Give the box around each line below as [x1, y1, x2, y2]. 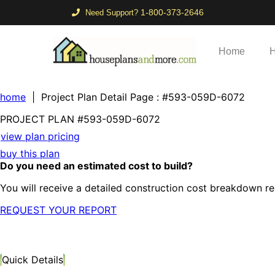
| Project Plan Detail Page [26, 91, 153, 104]
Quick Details [2, 254, 63, 266]
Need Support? [83, 8, 141, 17]
